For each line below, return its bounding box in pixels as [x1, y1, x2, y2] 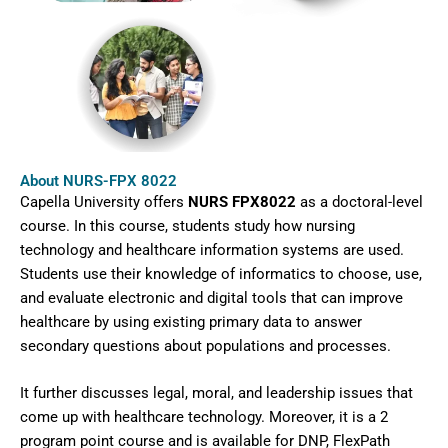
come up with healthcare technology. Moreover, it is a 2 [20, 408, 388, 427]
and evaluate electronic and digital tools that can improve [20, 288, 403, 307]
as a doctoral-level [296, 192, 423, 211]
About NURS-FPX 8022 [20, 171, 177, 190]
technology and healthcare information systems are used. [20, 240, 404, 259]
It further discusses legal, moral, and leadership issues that [20, 384, 413, 403]
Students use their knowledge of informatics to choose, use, [20, 264, 422, 283]
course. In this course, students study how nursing [20, 216, 355, 235]
